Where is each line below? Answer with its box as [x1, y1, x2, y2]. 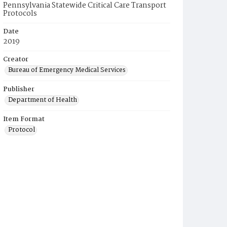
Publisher [3, 84, 34, 95]
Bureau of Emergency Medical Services [8, 65, 126, 75]
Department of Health [8, 95, 77, 105]
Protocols [3, 8, 37, 20]
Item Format [3, 114, 45, 125]
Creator [3, 54, 28, 65]
